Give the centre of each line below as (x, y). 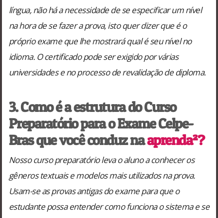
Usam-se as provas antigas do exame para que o (94, 191)
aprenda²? (175, 140)
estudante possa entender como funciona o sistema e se (109, 206)
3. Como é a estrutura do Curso (92, 107)
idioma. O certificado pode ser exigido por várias (93, 56)
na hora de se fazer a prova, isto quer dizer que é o (98, 25)
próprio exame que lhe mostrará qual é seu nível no (100, 41)
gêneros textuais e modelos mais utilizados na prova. (102, 175)
